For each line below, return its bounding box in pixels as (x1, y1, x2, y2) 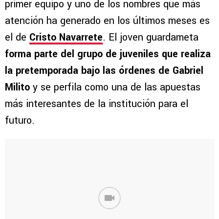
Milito (5, 80, 30, 95)
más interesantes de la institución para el (5, 97, 188, 111)
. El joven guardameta (103, 30, 198, 45)
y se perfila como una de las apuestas (30, 80, 200, 95)
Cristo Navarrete (29, 30, 103, 45)
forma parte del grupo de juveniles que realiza (5, 47, 211, 62)
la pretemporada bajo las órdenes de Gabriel (5, 64, 203, 78)
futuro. (5, 113, 35, 128)
